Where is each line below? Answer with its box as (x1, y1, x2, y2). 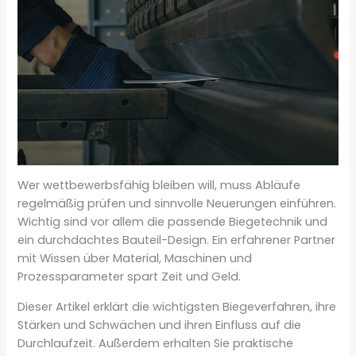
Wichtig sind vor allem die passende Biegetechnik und (17, 214, 328, 230)
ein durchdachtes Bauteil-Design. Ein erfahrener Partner (17, 232, 336, 249)
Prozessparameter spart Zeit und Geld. (17, 269, 242, 285)
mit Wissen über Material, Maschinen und (17, 250, 253, 267)
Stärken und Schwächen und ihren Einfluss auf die (17, 316, 302, 333)
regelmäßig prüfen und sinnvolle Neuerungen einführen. (17, 195, 337, 212)
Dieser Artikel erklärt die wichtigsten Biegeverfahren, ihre (17, 298, 337, 315)
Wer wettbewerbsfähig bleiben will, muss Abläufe (17, 177, 301, 194)
